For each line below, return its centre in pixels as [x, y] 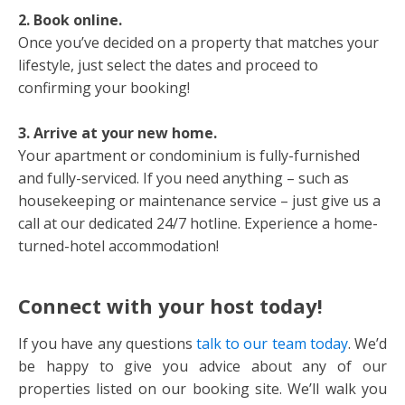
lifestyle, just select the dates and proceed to [168, 65]
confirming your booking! [104, 87]
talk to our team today [272, 343]
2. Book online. [70, 19]
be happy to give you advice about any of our [202, 366]
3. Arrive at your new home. [118, 132]
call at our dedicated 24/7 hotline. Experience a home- [198, 223]
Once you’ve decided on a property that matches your [198, 42]
